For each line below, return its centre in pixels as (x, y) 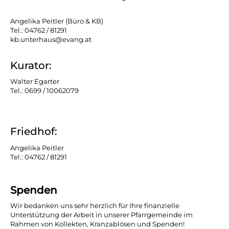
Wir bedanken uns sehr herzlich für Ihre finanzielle (95, 205)
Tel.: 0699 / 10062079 (44, 91)
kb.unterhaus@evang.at (51, 40)
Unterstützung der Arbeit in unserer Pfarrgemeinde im (101, 214)
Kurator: (31, 65)
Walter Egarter (35, 82)
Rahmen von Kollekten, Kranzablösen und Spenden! (97, 224)
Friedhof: (34, 132)
